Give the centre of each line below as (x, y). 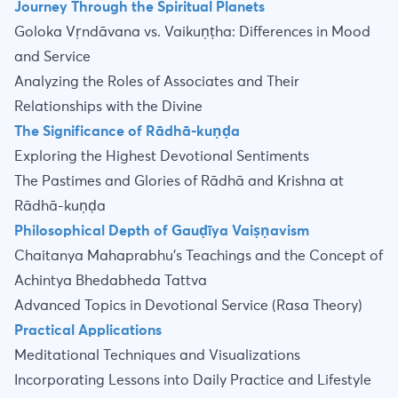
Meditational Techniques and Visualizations (157, 355)
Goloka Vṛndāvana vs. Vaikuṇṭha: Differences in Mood (192, 32)
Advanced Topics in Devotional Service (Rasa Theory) (188, 306)
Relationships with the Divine (108, 107)
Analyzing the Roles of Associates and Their (157, 82)
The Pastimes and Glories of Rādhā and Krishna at (179, 181)
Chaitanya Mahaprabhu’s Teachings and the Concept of (199, 256)
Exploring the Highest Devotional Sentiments (162, 156)
